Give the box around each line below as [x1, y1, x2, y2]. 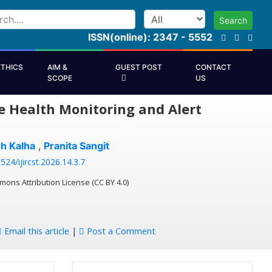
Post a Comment [84, 225, 155, 237]
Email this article [1, 225, 69, 237]
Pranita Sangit [43, 139, 109, 152]
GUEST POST [115, 62, 163, 72]
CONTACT [195, 62, 232, 72]
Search [219, 15, 247, 25]
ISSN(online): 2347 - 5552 [88, 30, 212, 43]
